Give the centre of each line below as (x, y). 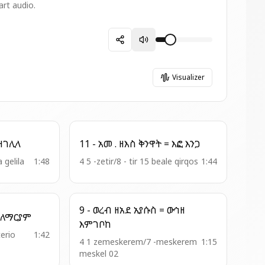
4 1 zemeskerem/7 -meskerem (138, 242)
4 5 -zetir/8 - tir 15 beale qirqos (138, 161)
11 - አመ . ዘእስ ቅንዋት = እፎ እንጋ (193, 144)
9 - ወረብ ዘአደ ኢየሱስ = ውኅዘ (96, 210)
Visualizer (188, 77)
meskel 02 (98, 253)
